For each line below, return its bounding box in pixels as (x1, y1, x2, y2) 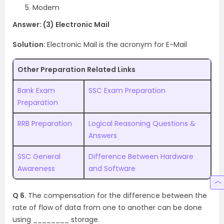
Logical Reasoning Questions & (88, 118, 195, 128)
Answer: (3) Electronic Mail (12, 19, 109, 29)
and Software (88, 163, 135, 173)
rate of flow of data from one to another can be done (12, 202, 202, 212)
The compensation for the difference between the (28, 190, 207, 200)
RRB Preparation (17, 118, 72, 128)
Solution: (12, 39, 47, 49)
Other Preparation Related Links (17, 64, 135, 74)
